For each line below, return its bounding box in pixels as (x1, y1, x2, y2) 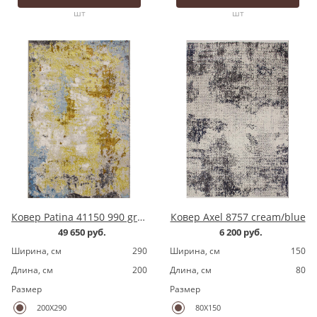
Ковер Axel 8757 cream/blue (170, 209, 306, 224)
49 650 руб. (58, 225, 106, 238)
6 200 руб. (219, 225, 263, 238)
